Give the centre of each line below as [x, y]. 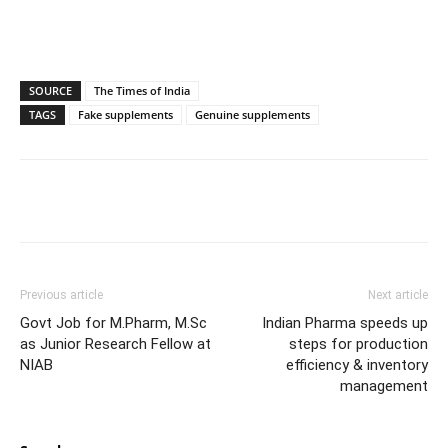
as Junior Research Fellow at [115, 344]
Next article [398, 295]
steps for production [358, 344]
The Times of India [142, 91]
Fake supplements [125, 115]
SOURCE [50, 91]
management [384, 386]
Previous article [61, 295]
